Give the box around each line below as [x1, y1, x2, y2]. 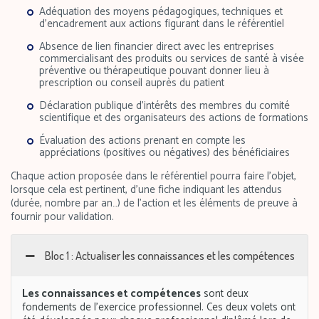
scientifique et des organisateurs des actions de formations [39, 108, 308, 127]
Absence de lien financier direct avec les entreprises [39, 37, 274, 56]
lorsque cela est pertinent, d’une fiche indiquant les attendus [11, 180, 282, 199]
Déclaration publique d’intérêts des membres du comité [39, 96, 290, 115]
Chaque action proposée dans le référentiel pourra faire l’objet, [11, 167, 296, 185]
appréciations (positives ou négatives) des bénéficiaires [39, 143, 290, 162]
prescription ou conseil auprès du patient [39, 73, 224, 92]
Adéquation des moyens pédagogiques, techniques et [39, 2, 283, 21]
